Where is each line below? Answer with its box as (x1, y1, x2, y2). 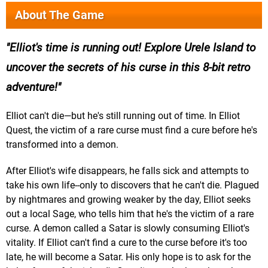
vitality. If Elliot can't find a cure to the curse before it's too (6, 237, 247, 249)
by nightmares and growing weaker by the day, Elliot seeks (6, 194, 251, 206)
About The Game (15, 8, 104, 23)
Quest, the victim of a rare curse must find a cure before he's (6, 124, 257, 136)
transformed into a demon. (6, 139, 118, 151)
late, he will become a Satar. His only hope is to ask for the (6, 251, 251, 263)
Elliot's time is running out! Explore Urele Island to (10, 41, 256, 55)
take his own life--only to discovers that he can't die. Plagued (6, 179, 259, 191)
